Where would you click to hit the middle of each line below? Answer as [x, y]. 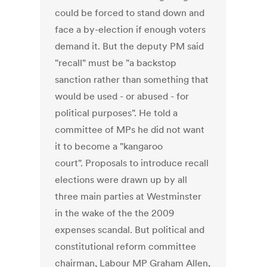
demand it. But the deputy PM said [130, 46]
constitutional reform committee [126, 246]
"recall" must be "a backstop [116, 63]
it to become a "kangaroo [109, 146]
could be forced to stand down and [130, 13]
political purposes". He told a [117, 113]
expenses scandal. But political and [130, 230]
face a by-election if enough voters [131, 30]
